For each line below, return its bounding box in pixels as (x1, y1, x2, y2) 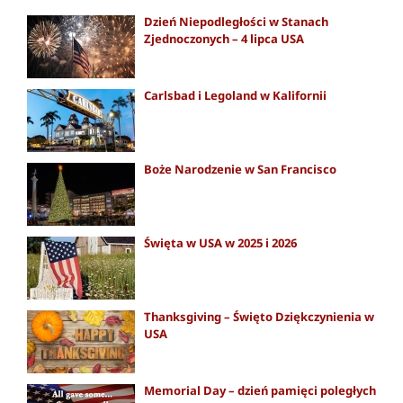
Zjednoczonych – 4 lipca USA (144, 30, 304, 47)
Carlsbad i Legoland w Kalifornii (144, 86, 327, 103)
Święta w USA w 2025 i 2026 (144, 234, 297, 251)
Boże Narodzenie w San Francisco (144, 160, 336, 177)
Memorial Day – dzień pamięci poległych (144, 381, 376, 399)
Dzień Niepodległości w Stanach (144, 13, 328, 30)
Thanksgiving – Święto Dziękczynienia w (144, 308, 374, 325)
